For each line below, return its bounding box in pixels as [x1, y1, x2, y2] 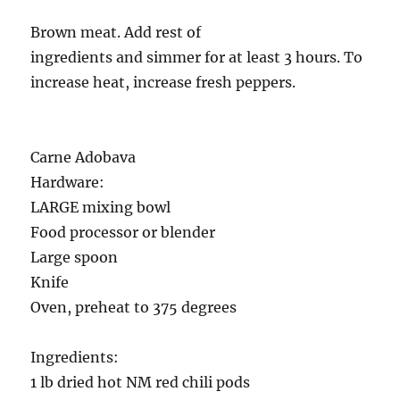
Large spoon [30, 248, 119, 267]
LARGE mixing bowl [30, 198, 171, 217]
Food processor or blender [30, 223, 216, 242]
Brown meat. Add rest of [30, 23, 202, 42]
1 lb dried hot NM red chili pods [30, 373, 251, 392]
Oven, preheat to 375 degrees [30, 298, 237, 317]
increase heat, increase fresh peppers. [30, 73, 296, 92]
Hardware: [30, 173, 105, 192]
